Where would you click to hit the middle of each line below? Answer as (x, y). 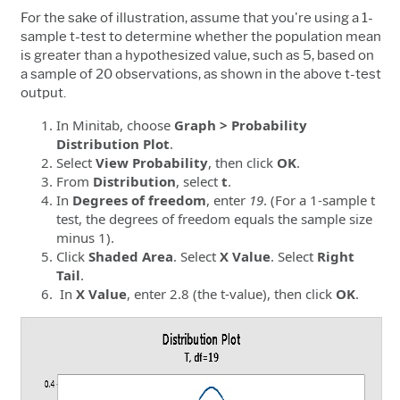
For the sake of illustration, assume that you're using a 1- (197, 17)
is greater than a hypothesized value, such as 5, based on (197, 55)
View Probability (152, 162)
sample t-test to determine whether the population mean (201, 36)
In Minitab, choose (115, 125)
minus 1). (85, 237)
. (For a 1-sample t (319, 200)
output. (43, 92)
